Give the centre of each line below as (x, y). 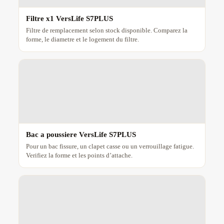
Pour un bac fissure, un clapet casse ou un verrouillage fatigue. (110, 146)
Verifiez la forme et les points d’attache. (79, 155)
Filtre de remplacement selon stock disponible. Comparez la (106, 30)
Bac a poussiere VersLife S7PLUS (81, 135)
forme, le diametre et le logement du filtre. (82, 39)
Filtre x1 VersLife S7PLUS (69, 19)
